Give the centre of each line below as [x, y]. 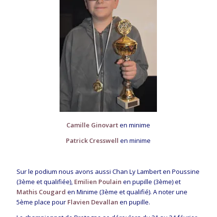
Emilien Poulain [98, 182]
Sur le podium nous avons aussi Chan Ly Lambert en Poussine [108, 172]
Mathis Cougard [41, 192]
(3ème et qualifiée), [45, 182]
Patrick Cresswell [93, 141]
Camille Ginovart [93, 125]
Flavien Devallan [93, 202]
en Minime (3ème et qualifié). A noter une [126, 192]
